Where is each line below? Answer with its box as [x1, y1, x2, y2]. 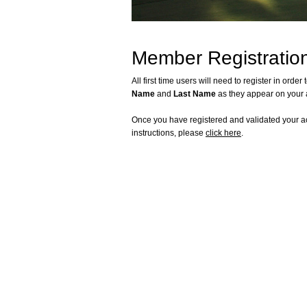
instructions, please [132, 128, 206, 138]
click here [206, 128, 241, 138]
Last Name [171, 89, 216, 99]
